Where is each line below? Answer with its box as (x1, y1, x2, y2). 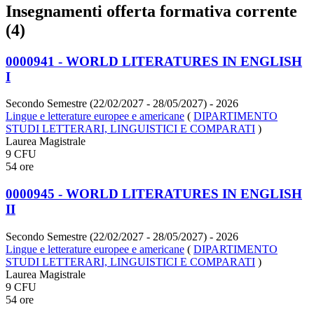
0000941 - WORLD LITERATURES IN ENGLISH (6, 53, 302, 69)
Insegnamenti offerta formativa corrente (6, 1, 297, 20)
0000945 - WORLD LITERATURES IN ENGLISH (6, 186, 302, 202)
